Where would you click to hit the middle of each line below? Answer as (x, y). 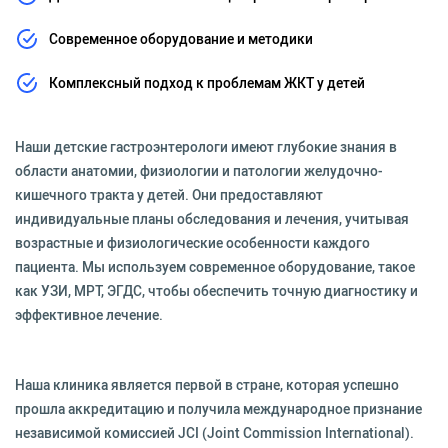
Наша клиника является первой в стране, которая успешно (207, 385)
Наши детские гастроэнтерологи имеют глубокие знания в (206, 147)
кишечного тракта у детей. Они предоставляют (169, 195)
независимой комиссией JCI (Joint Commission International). (214, 433)
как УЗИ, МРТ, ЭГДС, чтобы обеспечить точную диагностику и (216, 291)
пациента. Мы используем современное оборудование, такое (215, 267)
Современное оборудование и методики (181, 39)
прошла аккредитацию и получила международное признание (218, 409)
